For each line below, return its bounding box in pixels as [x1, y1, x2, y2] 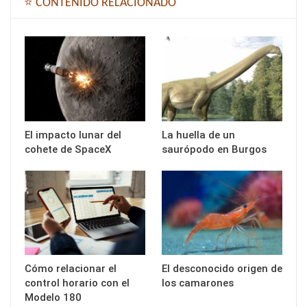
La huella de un [162, 128, 235, 141]
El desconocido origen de [162, 262, 282, 275]
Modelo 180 [25, 291, 84, 304]
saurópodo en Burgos [162, 143, 267, 156]
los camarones [162, 276, 234, 289]
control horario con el [25, 276, 130, 289]
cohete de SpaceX [25, 143, 112, 156]
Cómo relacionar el [25, 262, 116, 275]
